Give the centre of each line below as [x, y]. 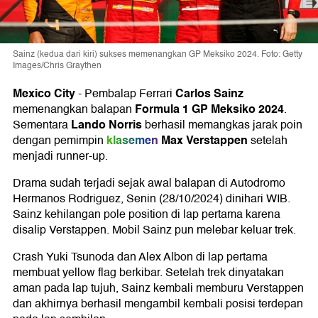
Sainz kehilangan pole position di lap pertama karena [147, 215]
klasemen [132, 141]
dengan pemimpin [58, 141]
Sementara [40, 125]
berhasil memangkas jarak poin [222, 125]
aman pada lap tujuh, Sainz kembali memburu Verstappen [158, 289]
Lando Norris [105, 125]
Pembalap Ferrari [130, 94]
